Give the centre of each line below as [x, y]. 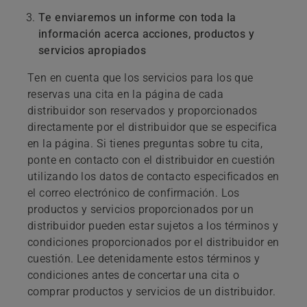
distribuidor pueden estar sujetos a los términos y [153, 225]
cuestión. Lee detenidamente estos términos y [144, 258]
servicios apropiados [92, 50]
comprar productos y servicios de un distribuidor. [152, 291]
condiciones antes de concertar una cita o [134, 275]
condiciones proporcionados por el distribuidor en [153, 242]
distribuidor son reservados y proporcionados [143, 110]
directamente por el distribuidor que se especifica [152, 127]
